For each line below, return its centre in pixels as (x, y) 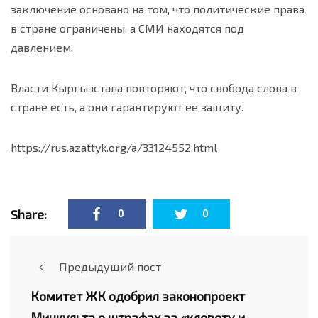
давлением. (42, 47)
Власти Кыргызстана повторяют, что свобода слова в (154, 88)
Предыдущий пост (110, 267)
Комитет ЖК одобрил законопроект (138, 296)
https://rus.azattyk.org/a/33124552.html (114, 147)
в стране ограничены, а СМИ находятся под (127, 28)
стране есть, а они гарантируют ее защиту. (127, 107)
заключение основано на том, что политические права (158, 9)
